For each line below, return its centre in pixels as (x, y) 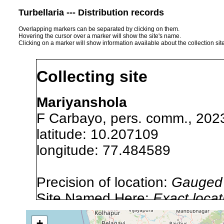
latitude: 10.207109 (105, 134)
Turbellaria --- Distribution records (91, 12)
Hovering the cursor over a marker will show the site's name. (100, 36)
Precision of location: (104, 182)
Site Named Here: (95, 198)
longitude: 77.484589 (111, 150)
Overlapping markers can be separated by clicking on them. (99, 29)
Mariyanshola (82, 102)
